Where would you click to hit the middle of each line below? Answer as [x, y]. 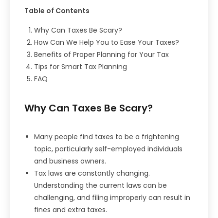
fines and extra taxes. [71, 209]
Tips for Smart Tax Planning [81, 66]
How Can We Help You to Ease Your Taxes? [107, 42]
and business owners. [70, 161]
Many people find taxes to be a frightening [107, 136]
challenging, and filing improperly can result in [112, 197]
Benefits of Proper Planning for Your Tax [101, 54]
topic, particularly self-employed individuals [108, 149]
